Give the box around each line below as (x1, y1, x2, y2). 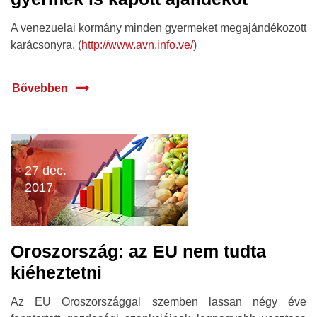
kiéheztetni (11, 263, 102, 282)
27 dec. (25, 163, 67, 178)
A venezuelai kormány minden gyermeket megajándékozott (11, 22, 306, 34)
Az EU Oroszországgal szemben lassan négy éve (11, 296, 306, 308)
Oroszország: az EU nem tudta (11, 241, 266, 261)
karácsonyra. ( (11, 39, 81, 51)
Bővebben (12, 82, 68, 94)
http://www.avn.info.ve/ (81, 39, 193, 51)
